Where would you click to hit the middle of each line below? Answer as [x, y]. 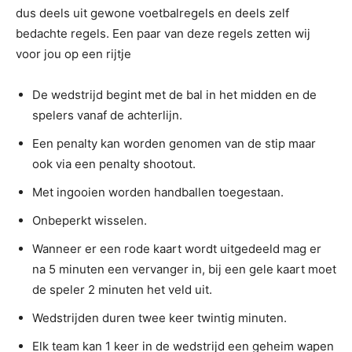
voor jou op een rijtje [73, 53]
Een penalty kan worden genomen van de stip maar [174, 143]
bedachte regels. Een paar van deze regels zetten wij [163, 33]
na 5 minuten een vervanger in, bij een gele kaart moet [184, 269]
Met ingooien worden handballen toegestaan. [158, 192]
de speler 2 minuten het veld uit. [122, 289]
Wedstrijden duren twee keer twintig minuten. [159, 317]
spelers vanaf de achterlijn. [107, 115]
